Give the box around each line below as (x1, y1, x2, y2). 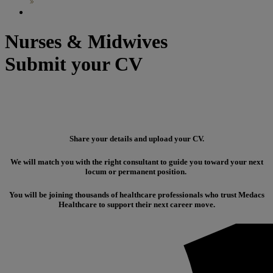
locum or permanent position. (85, 167, 188, 177)
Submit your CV (5, 53, 143, 76)
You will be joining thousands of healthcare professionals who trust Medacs (9, 190, 264, 200)
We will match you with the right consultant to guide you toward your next (10, 157, 263, 167)
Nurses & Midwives (5, 30, 168, 53)
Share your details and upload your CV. (69, 134, 204, 144)
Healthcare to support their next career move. (58, 200, 215, 210)
